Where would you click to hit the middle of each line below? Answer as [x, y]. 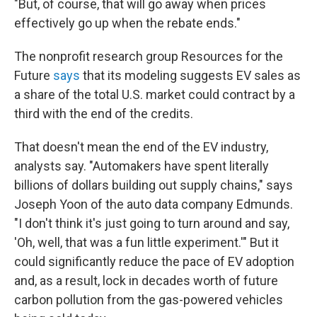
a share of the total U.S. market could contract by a [155, 94]
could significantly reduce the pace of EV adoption [154, 261]
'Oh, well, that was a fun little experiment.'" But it [146, 242]
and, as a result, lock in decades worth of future [146, 280]
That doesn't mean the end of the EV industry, [141, 146]
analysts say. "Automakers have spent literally [142, 166]
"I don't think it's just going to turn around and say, [152, 223]
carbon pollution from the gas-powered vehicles [149, 299]
